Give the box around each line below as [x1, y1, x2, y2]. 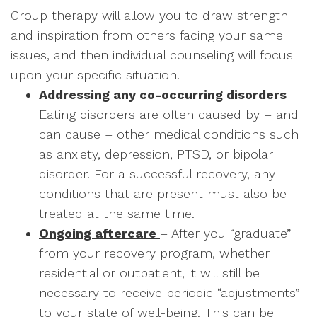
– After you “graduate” [160, 226, 291, 241]
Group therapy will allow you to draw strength [11, 8, 288, 23]
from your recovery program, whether [39, 246, 270, 260]
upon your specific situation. [11, 67, 180, 82]
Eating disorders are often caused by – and [39, 107, 299, 122]
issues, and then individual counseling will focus [11, 47, 293, 62]
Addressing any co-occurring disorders [39, 87, 287, 102]
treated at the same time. [39, 206, 195, 221]
